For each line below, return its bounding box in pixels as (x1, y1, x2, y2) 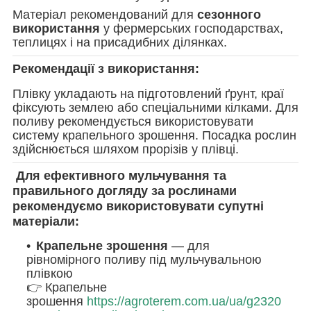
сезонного (197, 8, 261, 22)
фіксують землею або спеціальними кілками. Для (12, 100, 299, 115)
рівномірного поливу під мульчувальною (26, 253, 262, 267)
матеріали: (12, 214, 79, 228)
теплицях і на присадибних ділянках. (12, 35, 227, 50)
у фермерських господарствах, (100, 22, 283, 36)
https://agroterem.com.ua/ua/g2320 (87, 294, 281, 309)
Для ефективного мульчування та (12, 168, 226, 183)
